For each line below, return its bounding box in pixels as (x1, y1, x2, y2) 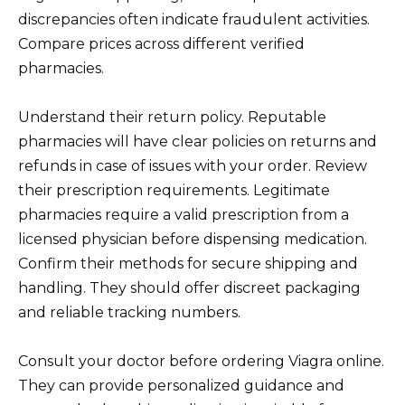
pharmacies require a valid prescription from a (18, 206, 349, 224)
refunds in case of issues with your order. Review (18, 157, 367, 175)
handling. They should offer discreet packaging (18, 279, 361, 297)
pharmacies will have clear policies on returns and (18, 133, 377, 151)
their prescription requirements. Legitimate (18, 182, 330, 200)
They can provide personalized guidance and (18, 377, 344, 395)
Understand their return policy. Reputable (18, 108, 326, 127)
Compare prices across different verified (18, 34, 305, 52)
